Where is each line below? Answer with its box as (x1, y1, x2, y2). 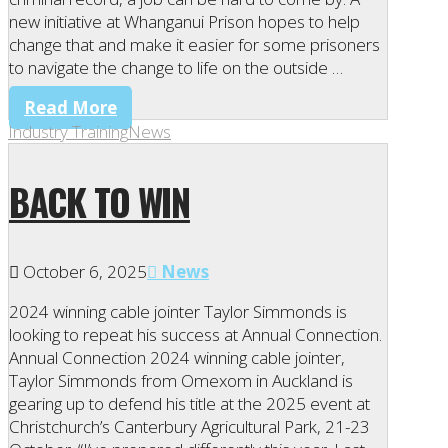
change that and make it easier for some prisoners (9, 33, 380, 57)
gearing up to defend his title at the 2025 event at (9, 391, 370, 415)
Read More (24, 96, 117, 120)
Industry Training (8, 120, 128, 144)
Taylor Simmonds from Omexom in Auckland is (9, 368, 353, 392)
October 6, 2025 (19, 259, 147, 283)
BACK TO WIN (9, 174, 190, 230)
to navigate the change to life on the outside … (9, 56, 343, 80)
